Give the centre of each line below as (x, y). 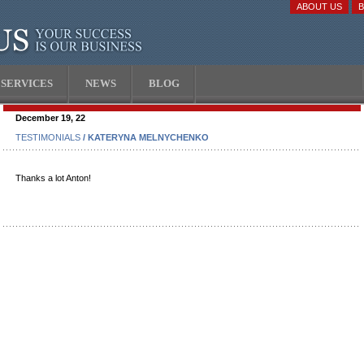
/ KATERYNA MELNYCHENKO (145, 137)
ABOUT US (319, 6)
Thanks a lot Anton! (53, 178)
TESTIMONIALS (48, 137)
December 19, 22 (50, 118)
